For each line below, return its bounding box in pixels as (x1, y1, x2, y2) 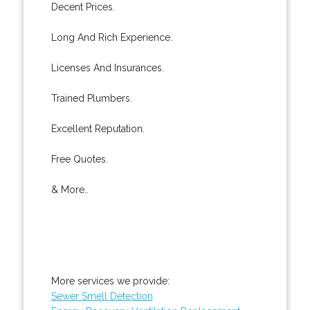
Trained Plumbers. (51, 92, 132, 104)
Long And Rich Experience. (51, 31, 172, 43)
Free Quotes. (51, 153, 108, 165)
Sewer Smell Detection (51, 290, 153, 302)
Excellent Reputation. (51, 122, 145, 134)
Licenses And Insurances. (51, 62, 164, 73)
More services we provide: (51, 275, 170, 286)
